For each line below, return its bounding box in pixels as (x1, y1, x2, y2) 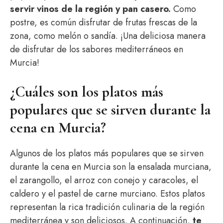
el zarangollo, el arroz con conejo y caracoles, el (10, 174, 198, 187)
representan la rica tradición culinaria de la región (10, 201, 205, 214)
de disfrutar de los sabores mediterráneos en (10, 43, 183, 56)
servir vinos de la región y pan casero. (10, 2, 171, 15)
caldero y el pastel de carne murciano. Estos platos (10, 187, 205, 200)
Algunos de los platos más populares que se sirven (10, 147, 204, 160)
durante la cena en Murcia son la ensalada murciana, (10, 160, 212, 173)
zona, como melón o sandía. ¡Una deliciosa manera (10, 29, 206, 42)
